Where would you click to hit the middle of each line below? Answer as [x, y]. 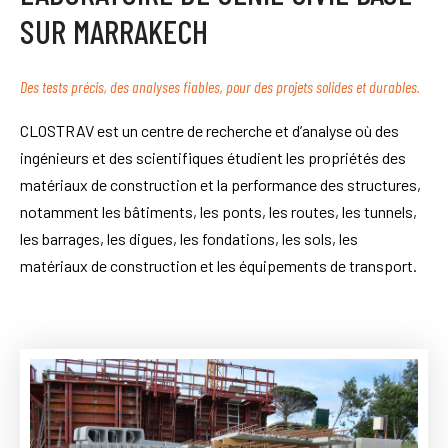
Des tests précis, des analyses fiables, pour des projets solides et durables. [220, 86]
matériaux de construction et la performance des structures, [220, 184]
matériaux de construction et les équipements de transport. [218, 265]
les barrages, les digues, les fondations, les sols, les [189, 238]
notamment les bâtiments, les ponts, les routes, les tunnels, [218, 211]
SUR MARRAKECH [114, 30]
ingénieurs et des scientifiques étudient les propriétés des [213, 157]
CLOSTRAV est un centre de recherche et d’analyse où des [209, 130]
